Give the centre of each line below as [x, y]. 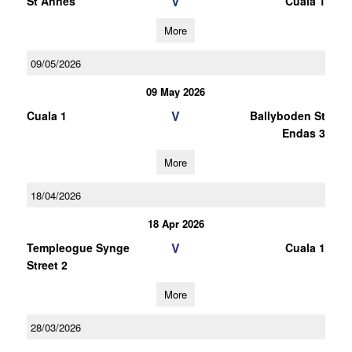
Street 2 [47, 265]
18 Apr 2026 [176, 224]
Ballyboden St [287, 115]
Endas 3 [303, 133]
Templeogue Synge [78, 247]
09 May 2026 [176, 92]
